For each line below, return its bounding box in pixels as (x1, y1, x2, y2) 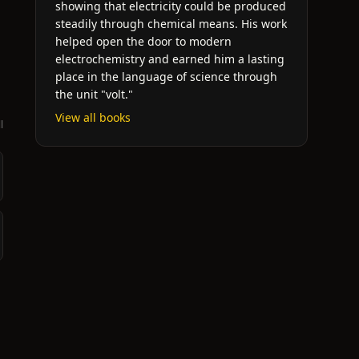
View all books (55, 110, 131, 125)
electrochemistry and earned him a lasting (55, 51, 284, 67)
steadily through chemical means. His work (55, 16, 287, 31)
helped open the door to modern (55, 34, 232, 49)
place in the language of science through (55, 69, 277, 84)
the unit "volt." (55, 87, 133, 102)
